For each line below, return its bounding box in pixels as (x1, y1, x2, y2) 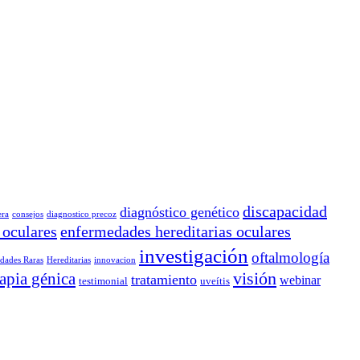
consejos (12, 209, 43, 219)
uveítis (200, 276, 230, 287)
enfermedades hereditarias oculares (60, 223, 291, 240)
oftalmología (252, 249, 329, 266)
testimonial (79, 275, 128, 287)
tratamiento (131, 272, 197, 288)
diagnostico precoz (47, 210, 117, 219)
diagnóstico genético (120, 204, 239, 220)
